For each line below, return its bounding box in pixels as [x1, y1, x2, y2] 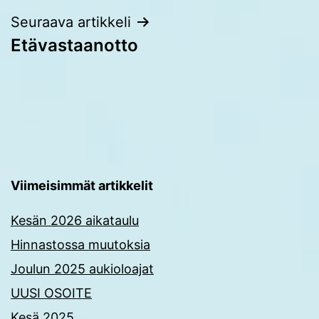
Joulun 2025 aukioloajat [11, 261, 154, 277]
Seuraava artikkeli [11, 13, 131, 31]
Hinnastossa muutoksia [11, 237, 150, 253]
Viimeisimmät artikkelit [11, 178, 153, 194]
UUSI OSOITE [11, 286, 92, 301]
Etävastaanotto [11, 34, 138, 56]
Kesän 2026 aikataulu [11, 213, 139, 229]
